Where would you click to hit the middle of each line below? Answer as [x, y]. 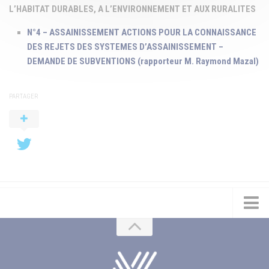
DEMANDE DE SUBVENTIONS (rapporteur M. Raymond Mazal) [143, 61]
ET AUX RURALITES [218, 9]
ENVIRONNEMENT [146, 9]
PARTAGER [24, 96]
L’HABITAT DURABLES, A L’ [61, 9]
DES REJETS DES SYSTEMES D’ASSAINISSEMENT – [125, 47]
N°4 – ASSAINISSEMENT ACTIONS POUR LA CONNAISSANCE [142, 32]
